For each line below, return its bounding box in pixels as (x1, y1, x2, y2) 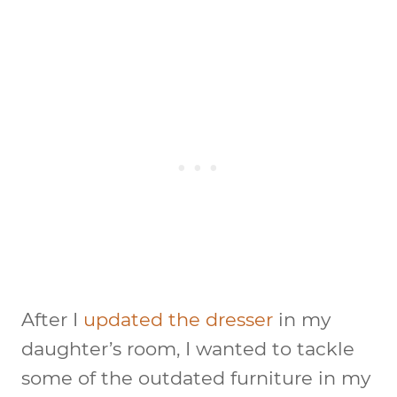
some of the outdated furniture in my (21, 366, 370, 389)
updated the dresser (83, 307, 273, 331)
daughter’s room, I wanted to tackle (21, 337, 354, 360)
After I (21, 307, 83, 331)
